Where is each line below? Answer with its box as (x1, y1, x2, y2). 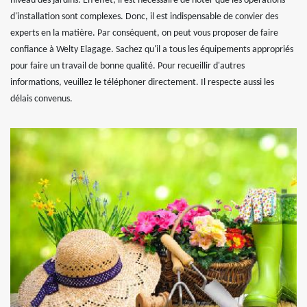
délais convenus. (10, 94, 73, 104)
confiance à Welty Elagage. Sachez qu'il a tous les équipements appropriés (10, 45, 293, 55)
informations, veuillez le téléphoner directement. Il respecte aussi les (10, 77, 274, 88)
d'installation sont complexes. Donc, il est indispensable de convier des (10, 12, 278, 22)
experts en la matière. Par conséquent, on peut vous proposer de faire (10, 28, 278, 38)
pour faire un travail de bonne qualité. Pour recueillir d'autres (10, 61, 245, 71)
